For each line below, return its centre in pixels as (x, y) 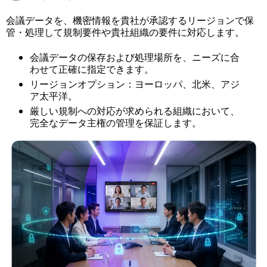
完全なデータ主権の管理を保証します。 (116, 123)
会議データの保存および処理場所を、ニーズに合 (135, 58)
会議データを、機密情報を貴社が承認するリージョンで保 (130, 20)
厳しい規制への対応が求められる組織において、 (135, 111)
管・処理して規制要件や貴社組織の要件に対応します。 (125, 32)
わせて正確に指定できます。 (92, 70)
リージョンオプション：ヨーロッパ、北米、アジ (135, 85)
